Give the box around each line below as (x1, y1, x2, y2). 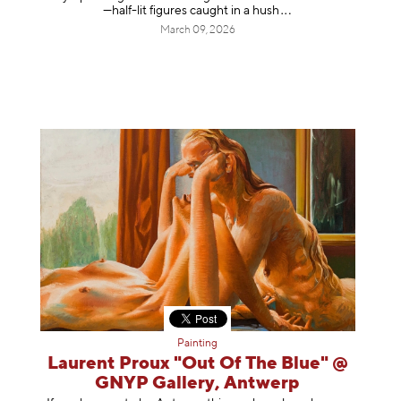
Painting (177, 338, 218, 350)
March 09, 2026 (159, 24, 235, 36)
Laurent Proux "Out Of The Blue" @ (47, 354, 348, 374)
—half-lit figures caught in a (102, 4, 252, 17)
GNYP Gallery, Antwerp (95, 374, 301, 394)
